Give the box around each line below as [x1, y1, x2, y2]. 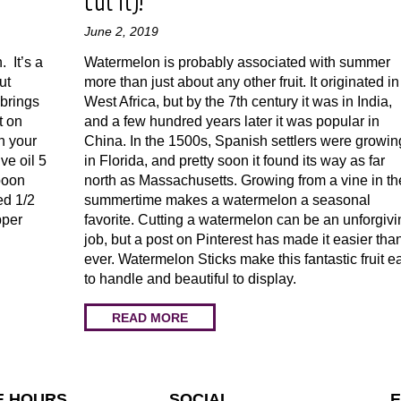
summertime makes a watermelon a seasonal [84, 192, 371, 208]
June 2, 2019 [84, 24, 158, 38]
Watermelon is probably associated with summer [84, 55, 390, 70]
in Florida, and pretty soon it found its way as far [84, 153, 385, 168]
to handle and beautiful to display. [84, 271, 296, 286]
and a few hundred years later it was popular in [84, 114, 380, 129]
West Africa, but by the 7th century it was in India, [84, 94, 392, 109]
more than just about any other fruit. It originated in [84, 74, 399, 90]
